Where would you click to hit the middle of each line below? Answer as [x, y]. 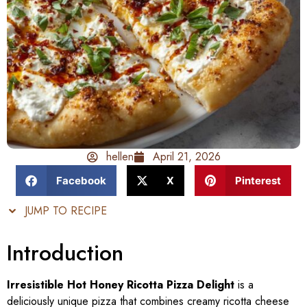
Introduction [65, 253]
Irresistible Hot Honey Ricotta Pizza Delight [121, 285]
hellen [120, 157]
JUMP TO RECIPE [64, 211]
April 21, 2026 [186, 157]
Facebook [81, 180]
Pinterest [258, 180]
